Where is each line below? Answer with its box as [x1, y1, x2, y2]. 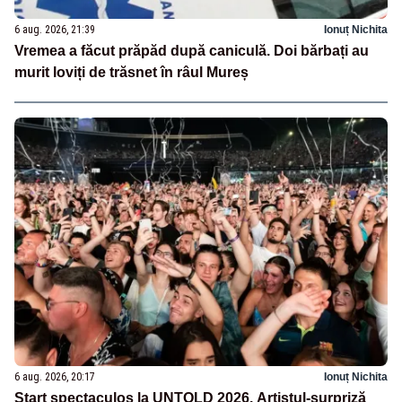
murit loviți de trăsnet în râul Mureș [14, 65, 249, 81]
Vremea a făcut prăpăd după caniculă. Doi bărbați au [14, 43, 369, 59]
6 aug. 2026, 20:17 [14, 370, 95, 383]
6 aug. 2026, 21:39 [14, 23, 95, 37]
